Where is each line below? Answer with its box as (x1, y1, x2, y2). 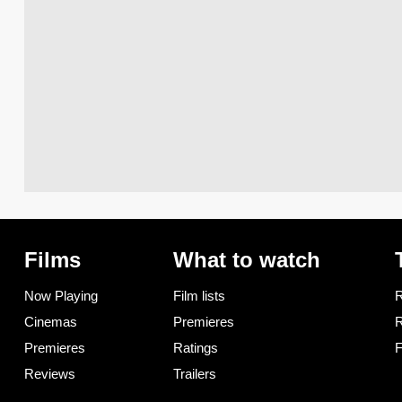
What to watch (172, 248, 320, 273)
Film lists (172, 288, 225, 304)
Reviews (24, 366, 75, 382)
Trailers (172, 366, 216, 382)
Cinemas (24, 314, 77, 330)
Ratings (172, 340, 218, 356)
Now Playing (24, 288, 98, 304)
